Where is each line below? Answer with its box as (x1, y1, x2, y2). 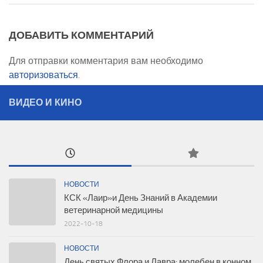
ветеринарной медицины (64, 204, 163, 215)
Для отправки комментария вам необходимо (9, 55, 203, 66)
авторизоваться (9, 69, 78, 80)
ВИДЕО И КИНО (9, 96, 82, 108)
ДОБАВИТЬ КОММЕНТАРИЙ (9, 28, 154, 42)
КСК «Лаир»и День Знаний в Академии (64, 192, 217, 203)
